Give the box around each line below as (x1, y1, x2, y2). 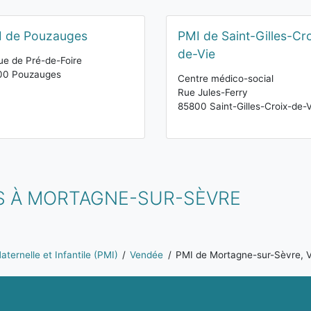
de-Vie (178, 47, 215, 61)
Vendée (130, 249, 164, 260)
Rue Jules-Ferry (178, 87, 248, 98)
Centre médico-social (178, 73, 274, 84)
